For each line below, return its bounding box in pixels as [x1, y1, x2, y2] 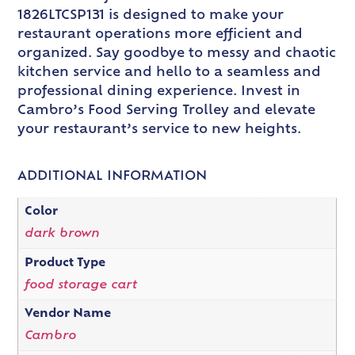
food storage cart [24, 279, 137, 292]
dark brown [24, 228, 100, 241]
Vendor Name [24, 308, 111, 321]
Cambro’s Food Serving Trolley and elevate [17, 104, 316, 117]
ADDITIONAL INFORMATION [17, 170, 208, 183]
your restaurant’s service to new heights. [17, 123, 302, 136]
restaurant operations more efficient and [17, 28, 303, 41]
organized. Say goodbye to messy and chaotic [17, 47, 337, 60]
